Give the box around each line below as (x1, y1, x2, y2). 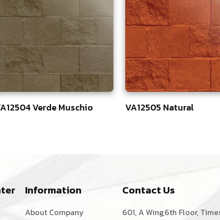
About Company (25, 206, 84, 219)
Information (25, 183, 82, 198)
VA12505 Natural (125, 101, 194, 114)
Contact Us (122, 183, 175, 198)
